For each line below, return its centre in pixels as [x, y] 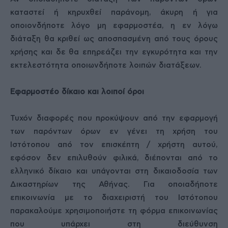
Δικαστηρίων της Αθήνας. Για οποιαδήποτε [114, 184]
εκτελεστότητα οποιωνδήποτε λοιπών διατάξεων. [106, 65]
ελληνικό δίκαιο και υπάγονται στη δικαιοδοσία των [114, 171]
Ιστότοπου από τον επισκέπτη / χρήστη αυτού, [114, 145]
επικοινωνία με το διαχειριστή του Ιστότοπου [114, 198]
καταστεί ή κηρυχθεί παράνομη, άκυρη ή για [114, 12]
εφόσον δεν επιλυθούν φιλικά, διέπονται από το [114, 158]
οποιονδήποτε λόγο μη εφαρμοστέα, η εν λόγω [114, 26]
